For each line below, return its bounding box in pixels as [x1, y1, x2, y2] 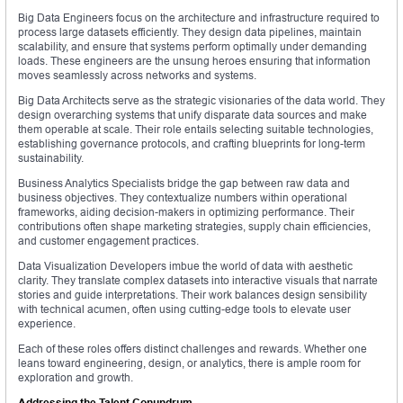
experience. [18, 317, 76, 331]
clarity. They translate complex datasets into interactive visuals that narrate [18, 273, 378, 288]
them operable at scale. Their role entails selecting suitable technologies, [18, 122, 373, 137]
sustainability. [18, 151, 84, 166]
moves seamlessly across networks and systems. [18, 68, 256, 83]
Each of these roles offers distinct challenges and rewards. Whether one [18, 342, 367, 356]
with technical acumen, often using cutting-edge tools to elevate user [18, 302, 351, 317]
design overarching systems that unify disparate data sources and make [18, 108, 367, 122]
